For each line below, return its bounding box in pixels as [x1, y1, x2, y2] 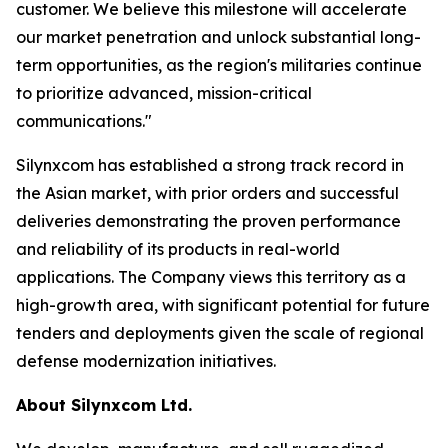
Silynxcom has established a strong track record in [16, 155, 404, 175]
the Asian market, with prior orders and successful [16, 183, 399, 203]
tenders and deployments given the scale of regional [16, 323, 424, 343]
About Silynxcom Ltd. [16, 395, 192, 415]
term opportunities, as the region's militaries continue [16, 55, 422, 75]
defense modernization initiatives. [16, 351, 276, 371]
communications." [16, 111, 152, 131]
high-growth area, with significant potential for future [16, 295, 430, 315]
